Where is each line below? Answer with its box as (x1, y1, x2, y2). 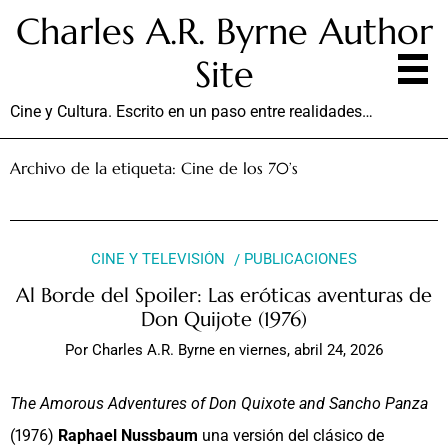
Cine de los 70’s (181, 158, 298, 178)
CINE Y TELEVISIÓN (90, 250, 225, 268)
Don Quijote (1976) (141, 306, 307, 332)
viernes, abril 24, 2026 (238, 341, 384, 360)
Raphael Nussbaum (58, 426, 198, 446)
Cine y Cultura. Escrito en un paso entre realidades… (10, 102, 373, 121)
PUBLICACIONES (244, 250, 358, 268)
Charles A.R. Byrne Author (15, 9, 433, 54)
